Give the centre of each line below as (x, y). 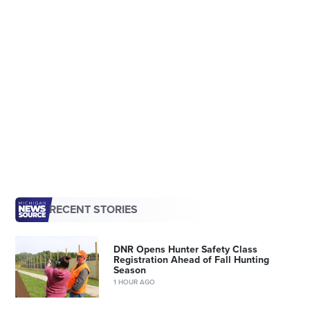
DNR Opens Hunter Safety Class (185, 250)
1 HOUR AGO (134, 283)
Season (129, 271)
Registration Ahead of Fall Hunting (191, 260)
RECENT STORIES (93, 210)
